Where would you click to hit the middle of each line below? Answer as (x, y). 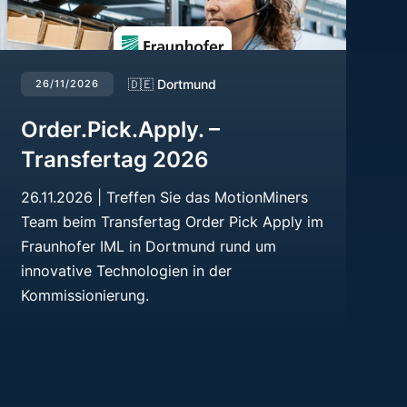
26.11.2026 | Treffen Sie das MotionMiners (164, 197)
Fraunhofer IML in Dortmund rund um (148, 246)
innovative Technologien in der (126, 270)
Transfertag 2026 (114, 159)
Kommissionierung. (84, 295)
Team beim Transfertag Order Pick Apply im (172, 221)
